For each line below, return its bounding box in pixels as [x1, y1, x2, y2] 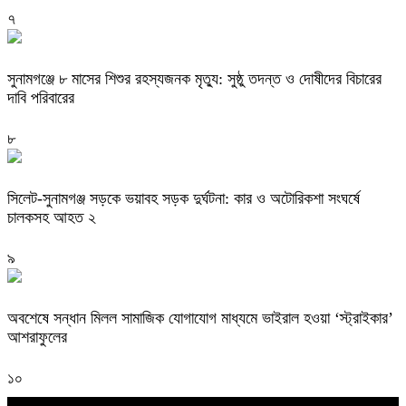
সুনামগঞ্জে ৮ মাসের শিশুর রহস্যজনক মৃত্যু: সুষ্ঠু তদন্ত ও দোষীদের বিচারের [7, 70, 382, 89]
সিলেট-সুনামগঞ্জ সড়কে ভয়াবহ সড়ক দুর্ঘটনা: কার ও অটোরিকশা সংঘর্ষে [7, 188, 360, 208]
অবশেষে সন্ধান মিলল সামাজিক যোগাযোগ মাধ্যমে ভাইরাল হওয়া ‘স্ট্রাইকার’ [7, 308, 393, 327]
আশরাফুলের [7, 327, 67, 346]
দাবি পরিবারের [7, 89, 74, 108]
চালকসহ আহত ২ [7, 208, 96, 227]
